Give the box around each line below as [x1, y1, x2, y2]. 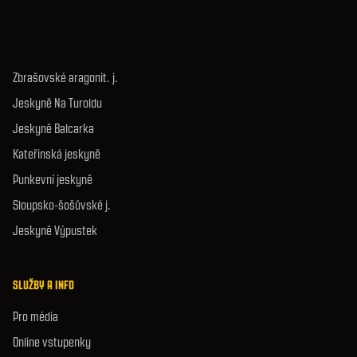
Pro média [13, 309, 58, 324]
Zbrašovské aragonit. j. [13, 70, 118, 85]
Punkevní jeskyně [13, 172, 92, 187]
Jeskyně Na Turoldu [13, 96, 102, 111]
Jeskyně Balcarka [13, 121, 94, 136]
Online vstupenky [13, 335, 91, 350]
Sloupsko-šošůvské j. [13, 198, 111, 213]
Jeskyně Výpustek [13, 223, 97, 238]
